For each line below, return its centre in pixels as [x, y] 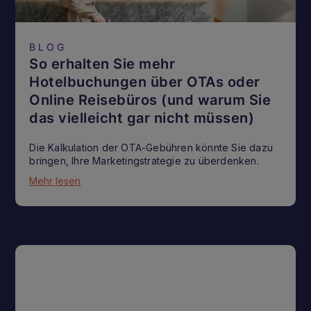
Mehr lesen [55, 180]
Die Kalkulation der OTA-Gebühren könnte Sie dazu [151, 147]
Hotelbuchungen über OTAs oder [145, 82]
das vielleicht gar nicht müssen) [142, 118]
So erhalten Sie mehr [102, 64]
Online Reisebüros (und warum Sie [150, 100]
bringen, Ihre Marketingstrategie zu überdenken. [144, 160]
